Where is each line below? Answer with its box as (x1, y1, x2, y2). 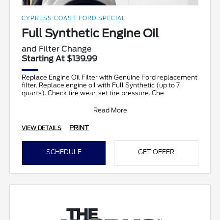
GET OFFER (137, 148, 174, 156)
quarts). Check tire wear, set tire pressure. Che (22, 89, 165, 97)
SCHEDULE (46, 148, 82, 156)
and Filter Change (22, 44, 92, 54)
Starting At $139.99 (22, 54, 98, 63)
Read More (93, 106, 127, 114)
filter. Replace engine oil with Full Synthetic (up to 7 (22, 81, 180, 89)
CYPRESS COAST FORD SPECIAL (22, 14, 126, 22)
